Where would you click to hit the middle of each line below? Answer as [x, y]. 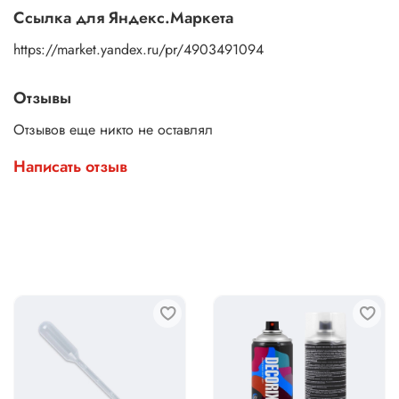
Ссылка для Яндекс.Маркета [123, 18]
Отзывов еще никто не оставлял [113, 129]
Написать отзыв [70, 166]
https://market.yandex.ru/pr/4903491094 [138, 50]
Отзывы [42, 98]
